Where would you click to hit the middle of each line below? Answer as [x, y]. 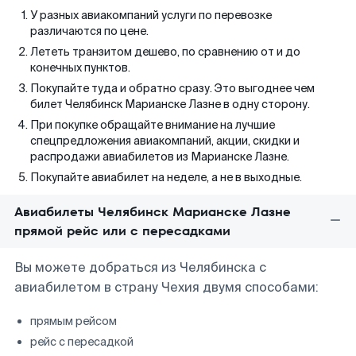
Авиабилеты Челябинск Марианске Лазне [153, 212]
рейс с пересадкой [82, 342]
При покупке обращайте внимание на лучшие [153, 125]
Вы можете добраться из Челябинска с [140, 267]
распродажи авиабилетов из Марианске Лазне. [160, 157]
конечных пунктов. [80, 68]
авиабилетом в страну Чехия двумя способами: [166, 287]
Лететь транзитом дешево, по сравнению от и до [165, 52]
